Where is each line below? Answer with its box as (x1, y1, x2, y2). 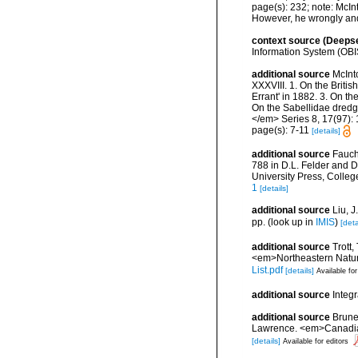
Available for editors (283, 337, 348, 345)
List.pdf (252, 265, 283, 276)
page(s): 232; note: (252, 2, 336, 13)
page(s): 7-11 (252, 125, 312, 136)
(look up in (265, 217, 316, 228)
